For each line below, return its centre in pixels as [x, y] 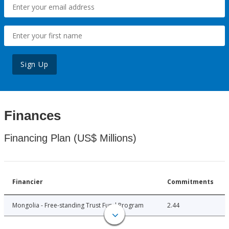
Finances [32, 116]
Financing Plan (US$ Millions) [70, 138]
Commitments [190, 182]
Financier [28, 182]
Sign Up [35, 64]
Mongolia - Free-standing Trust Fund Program [78, 205]
